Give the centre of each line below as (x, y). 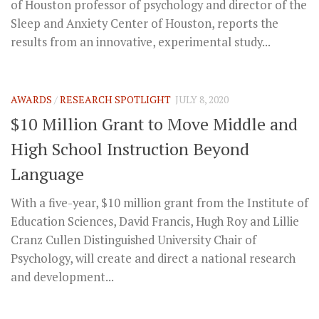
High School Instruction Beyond (130, 148)
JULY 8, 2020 (202, 100)
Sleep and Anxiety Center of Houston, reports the (145, 24)
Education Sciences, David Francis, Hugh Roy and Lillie (155, 221)
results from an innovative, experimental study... (141, 42)
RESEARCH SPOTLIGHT (115, 100)
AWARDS (31, 100)
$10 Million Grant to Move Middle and (154, 124)
